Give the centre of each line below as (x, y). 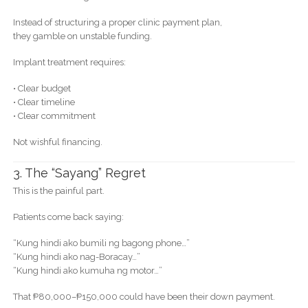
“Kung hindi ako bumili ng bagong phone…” (101, 243)
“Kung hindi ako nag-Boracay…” (76, 257)
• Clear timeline (44, 102)
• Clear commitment (54, 115)
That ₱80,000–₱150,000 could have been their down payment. (144, 297)
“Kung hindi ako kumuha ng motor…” (87, 271)
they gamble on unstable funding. (82, 36)
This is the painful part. (58, 191)
